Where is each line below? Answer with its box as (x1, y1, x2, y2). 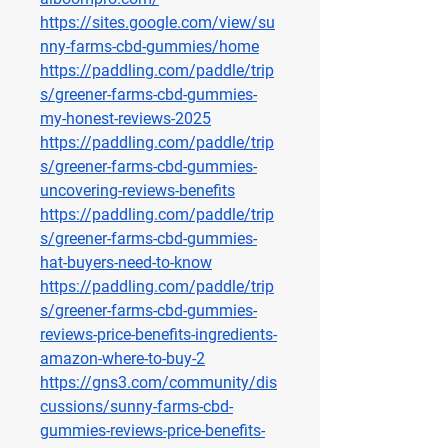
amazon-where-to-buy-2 (40, 349, 205, 369)
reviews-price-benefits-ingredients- (40, 325, 277, 345)
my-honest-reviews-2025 (40, 109, 211, 129)
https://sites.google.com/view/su (40, 13, 275, 33)
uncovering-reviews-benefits (40, 181, 235, 201)
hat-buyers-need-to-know (40, 253, 212, 273)
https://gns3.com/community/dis (40, 373, 277, 393)
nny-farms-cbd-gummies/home (40, 37, 259, 57)
